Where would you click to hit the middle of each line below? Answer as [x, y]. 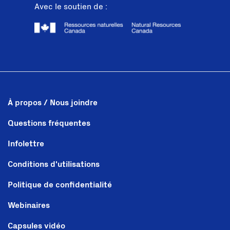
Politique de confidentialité [60, 185]
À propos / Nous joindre [53, 103]
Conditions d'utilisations [54, 165]
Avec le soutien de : [71, 6]
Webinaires [29, 206]
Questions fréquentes [49, 123]
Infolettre [26, 144]
